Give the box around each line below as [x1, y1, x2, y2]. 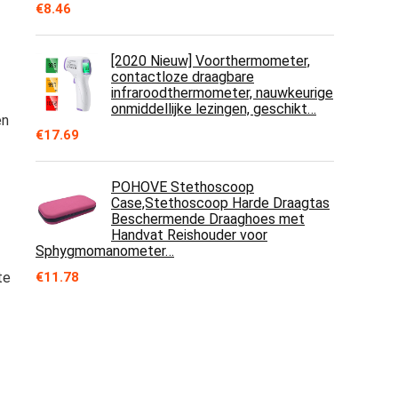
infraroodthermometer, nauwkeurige [111, 84, 333, 101]
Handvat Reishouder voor [111, 227, 267, 243]
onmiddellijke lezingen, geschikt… [111, 100, 316, 117]
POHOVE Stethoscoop [111, 179, 254, 195]
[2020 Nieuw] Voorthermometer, [111, 52, 310, 69]
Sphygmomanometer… [36, 243, 174, 259]
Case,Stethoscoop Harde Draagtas [111, 195, 330, 211]
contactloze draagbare [111, 68, 254, 85]
